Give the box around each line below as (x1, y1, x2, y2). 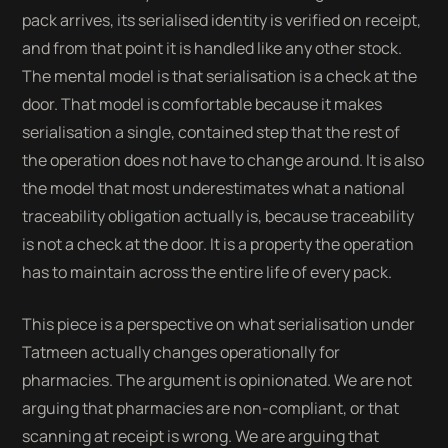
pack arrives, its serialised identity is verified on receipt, (22, 9, 422, 31)
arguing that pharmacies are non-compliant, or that (22, 397, 400, 419)
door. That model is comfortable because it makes (22, 93, 383, 115)
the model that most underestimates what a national (22, 177, 406, 199)
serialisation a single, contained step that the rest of (22, 121, 401, 143)
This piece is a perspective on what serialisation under (22, 313, 416, 335)
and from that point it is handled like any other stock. (22, 37, 403, 59)
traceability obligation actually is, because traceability (22, 205, 415, 227)
